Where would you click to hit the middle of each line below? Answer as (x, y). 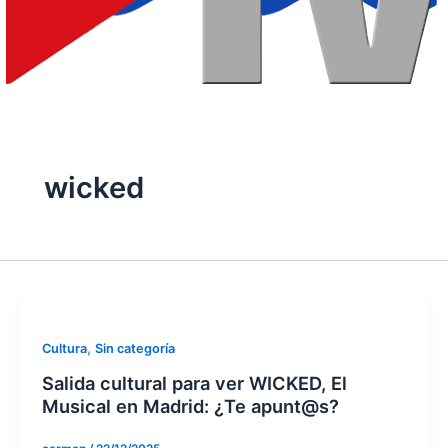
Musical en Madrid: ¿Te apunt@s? (190, 405)
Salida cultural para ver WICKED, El (194, 382)
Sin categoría (134, 349)
